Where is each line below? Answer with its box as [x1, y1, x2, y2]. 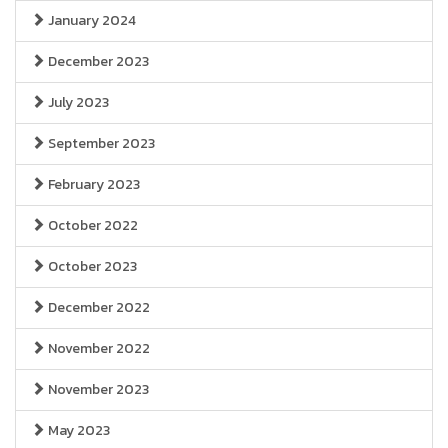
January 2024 [45, 10, 136, 31]
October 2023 [45, 256, 137, 277]
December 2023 [45, 51, 149, 72]
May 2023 [45, 420, 110, 441]
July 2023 [45, 92, 109, 113]
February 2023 [45, 174, 140, 195]
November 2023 [45, 379, 149, 400]
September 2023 [45, 133, 155, 154]
